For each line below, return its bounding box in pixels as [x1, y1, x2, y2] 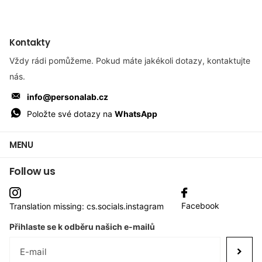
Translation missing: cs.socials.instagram [9, 201, 164, 211]
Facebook [181, 200, 219, 211]
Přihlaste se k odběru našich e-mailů [9, 221, 155, 232]
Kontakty [9, 36, 50, 49]
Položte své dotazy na [27, 109, 115, 119]
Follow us [9, 164, 56, 178]
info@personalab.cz [27, 92, 109, 102]
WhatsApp [115, 109, 158, 119]
